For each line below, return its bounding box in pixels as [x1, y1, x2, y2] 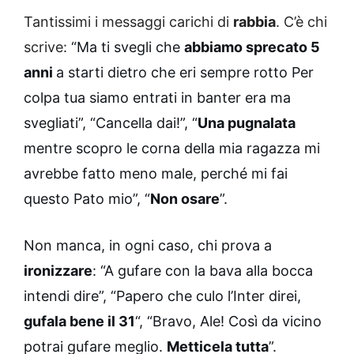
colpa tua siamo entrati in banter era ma [24, 89, 291, 107]
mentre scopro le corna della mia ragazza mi [24, 140, 320, 157]
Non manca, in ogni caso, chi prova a [24, 237, 272, 254]
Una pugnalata [198, 115, 296, 132]
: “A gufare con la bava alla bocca [92, 262, 313, 280]
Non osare [150, 190, 220, 208]
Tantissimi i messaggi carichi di [24, 13, 233, 31]
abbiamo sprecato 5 [184, 39, 320, 56]
